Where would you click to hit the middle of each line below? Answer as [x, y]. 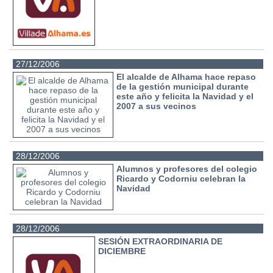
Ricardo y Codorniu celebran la [181, 178]
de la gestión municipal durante [183, 86]
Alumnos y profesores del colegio [187, 168]
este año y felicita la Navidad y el [185, 96]
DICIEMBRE [122, 251]
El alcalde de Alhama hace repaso [186, 76]
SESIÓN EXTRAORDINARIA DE [161, 241]
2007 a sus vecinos [157, 106]
